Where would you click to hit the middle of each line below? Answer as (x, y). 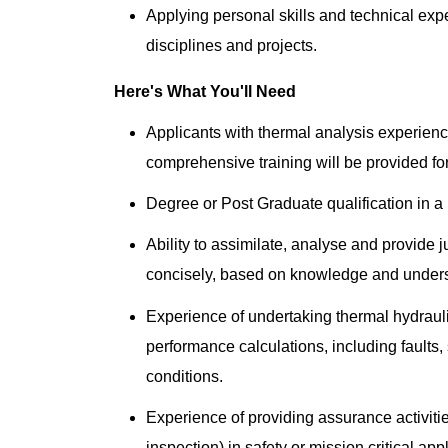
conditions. (184, 376)
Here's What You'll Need (205, 91)
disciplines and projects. (231, 45)
